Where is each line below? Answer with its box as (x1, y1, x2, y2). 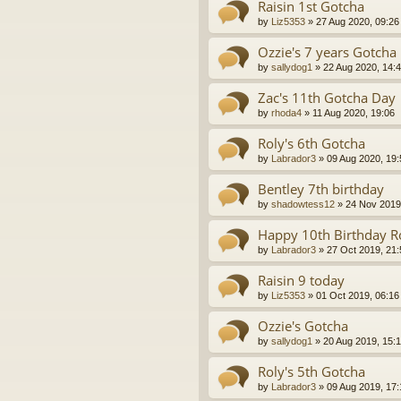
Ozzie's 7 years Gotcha (258, 43, 397, 62)
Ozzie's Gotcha (258, 317, 348, 336)
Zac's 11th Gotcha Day (258, 89, 396, 107)
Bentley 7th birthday (258, 180, 384, 199)
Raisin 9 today (258, 271, 345, 290)
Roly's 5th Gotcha (258, 363, 365, 381)
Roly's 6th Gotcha (258, 134, 365, 153)
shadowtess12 (271, 199, 335, 210)
